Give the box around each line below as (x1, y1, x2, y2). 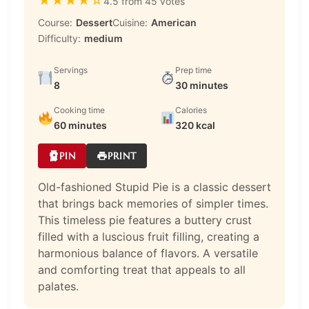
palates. (38, 279, 79, 294)
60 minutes (53, 119, 107, 132)
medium (84, 32, 123, 45)
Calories (175, 105, 208, 116)
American (151, 17, 197, 29)
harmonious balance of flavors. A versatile (38, 246, 258, 261)
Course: (38, 17, 72, 29)
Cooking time (53, 105, 105, 116)
